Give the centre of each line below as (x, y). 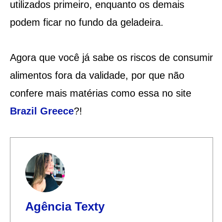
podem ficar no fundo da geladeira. (86, 22)
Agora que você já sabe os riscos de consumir (111, 57)
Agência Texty (65, 206)
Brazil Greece (42, 111)
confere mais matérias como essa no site (100, 93)
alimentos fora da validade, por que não (97, 75)
